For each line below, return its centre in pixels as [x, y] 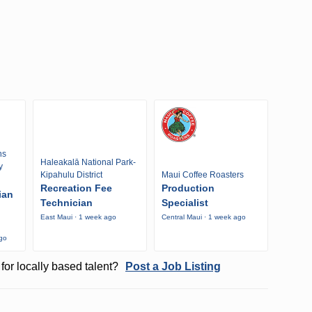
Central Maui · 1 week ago [203, 217]
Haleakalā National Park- [88, 163]
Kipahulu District [71, 175]
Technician [67, 203]
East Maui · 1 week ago [78, 217]
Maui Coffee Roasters [202, 175]
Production [188, 188]
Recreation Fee [76, 188]
